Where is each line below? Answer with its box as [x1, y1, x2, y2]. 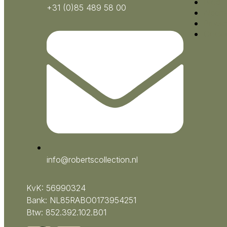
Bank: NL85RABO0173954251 [26, 195, 136, 205]
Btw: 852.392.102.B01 [26, 207, 106, 217]
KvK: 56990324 [26, 182, 86, 193]
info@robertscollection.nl [47, 154, 138, 165]
